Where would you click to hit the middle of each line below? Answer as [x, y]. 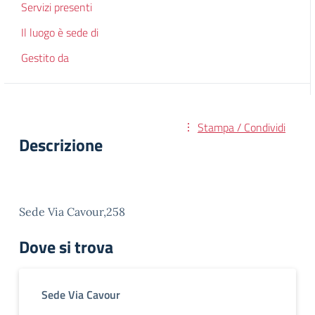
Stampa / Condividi [242, 127]
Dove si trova [66, 246]
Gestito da [45, 58]
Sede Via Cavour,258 [72, 211]
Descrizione [61, 145]
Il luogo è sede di [60, 32]
